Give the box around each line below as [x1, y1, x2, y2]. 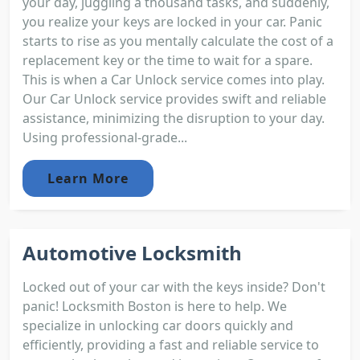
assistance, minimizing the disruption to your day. [22, 108, 325, 127]
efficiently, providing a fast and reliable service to [22, 335, 319, 354]
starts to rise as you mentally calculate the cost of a [22, 31, 333, 50]
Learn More [47, 169, 129, 187]
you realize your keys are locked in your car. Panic [22, 12, 322, 31]
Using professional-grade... [22, 128, 187, 146]
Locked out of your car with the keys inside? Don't [22, 277, 325, 296]
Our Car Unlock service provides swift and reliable [22, 89, 326, 108]
